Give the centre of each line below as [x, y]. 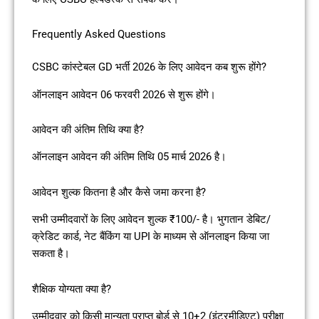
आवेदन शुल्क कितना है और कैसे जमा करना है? [119, 192]
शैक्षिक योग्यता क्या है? [72, 289]
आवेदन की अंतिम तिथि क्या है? [88, 130]
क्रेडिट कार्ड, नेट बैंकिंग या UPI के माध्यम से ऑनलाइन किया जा [151, 237]
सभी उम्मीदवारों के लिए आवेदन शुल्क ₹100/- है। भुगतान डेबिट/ [151, 220]
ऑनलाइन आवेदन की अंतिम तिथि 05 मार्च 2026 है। [129, 157]
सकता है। [51, 254]
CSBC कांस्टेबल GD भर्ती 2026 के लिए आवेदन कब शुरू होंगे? [149, 67]
